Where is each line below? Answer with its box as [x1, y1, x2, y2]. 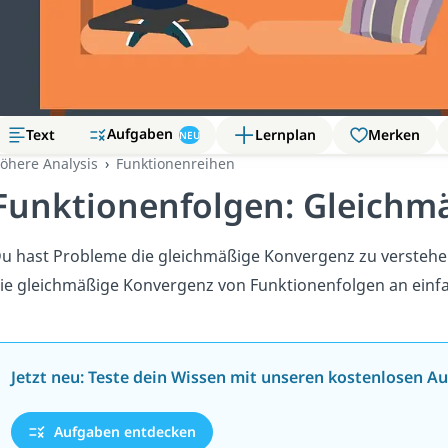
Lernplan [254, 124, 316, 144]
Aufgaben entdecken [49, 422, 196, 442]
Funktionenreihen [115, 153, 235, 173]
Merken [367, 124, 420, 144]
